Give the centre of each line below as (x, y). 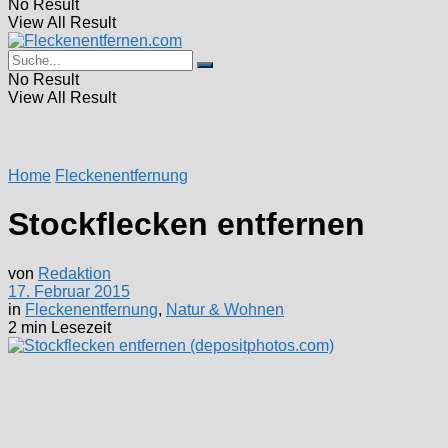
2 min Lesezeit (59, 327)
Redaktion (74, 273)
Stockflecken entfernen (186, 224)
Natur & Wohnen (225, 309)
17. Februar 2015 (69, 291)
